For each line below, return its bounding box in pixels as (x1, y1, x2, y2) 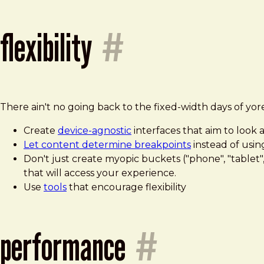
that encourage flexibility (67, 181, 186, 193)
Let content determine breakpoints (24, 138, 191, 150)
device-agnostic (58, 124, 131, 136)
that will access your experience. (24, 167, 176, 179)
